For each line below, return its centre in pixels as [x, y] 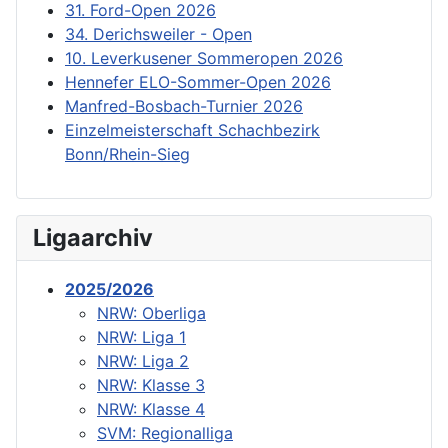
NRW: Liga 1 [141, 336]
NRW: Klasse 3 [151, 384]
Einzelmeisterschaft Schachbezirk [192, 129]
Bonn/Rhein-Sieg [127, 153]
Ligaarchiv [93, 237]
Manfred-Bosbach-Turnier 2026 [184, 105]
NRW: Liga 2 [143, 360]
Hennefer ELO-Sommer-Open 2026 [198, 81]
